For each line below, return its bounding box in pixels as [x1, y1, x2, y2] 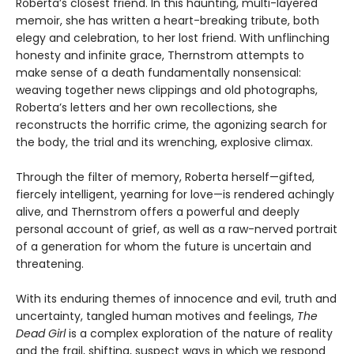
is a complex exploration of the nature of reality [66, 325, 333, 341]
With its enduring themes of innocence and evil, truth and [16, 290, 337, 307]
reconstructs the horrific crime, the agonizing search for [16, 116, 327, 133]
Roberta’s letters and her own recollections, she [16, 99, 277, 115]
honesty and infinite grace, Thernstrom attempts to [16, 47, 304, 63]
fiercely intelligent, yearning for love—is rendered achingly [16, 186, 334, 202]
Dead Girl [16, 325, 66, 341]
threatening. [16, 255, 84, 272]
